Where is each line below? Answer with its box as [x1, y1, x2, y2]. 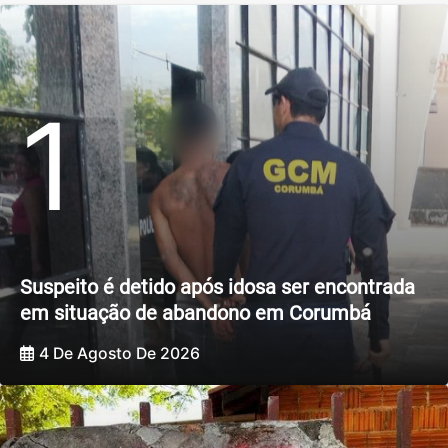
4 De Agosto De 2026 [39, 344, 200, 364]
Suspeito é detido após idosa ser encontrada [20, 274, 415, 299]
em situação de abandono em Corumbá [20, 300, 371, 325]
